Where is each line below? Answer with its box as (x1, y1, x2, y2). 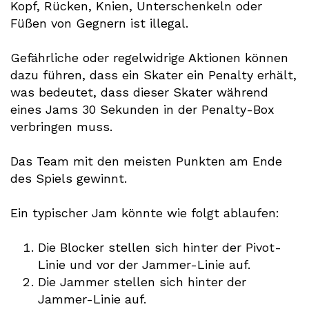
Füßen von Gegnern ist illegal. (10, 16, 188, 30)
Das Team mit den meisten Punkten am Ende (10, 154, 282, 168)
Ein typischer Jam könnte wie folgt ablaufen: (10, 206, 279, 220)
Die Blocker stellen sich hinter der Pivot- (38, 240, 281, 255)
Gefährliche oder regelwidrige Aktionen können (10, 50, 288, 65)
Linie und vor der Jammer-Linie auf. (38, 257, 250, 272)
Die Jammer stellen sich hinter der (38, 275, 246, 289)
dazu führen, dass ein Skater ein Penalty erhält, (10, 68, 297, 82)
